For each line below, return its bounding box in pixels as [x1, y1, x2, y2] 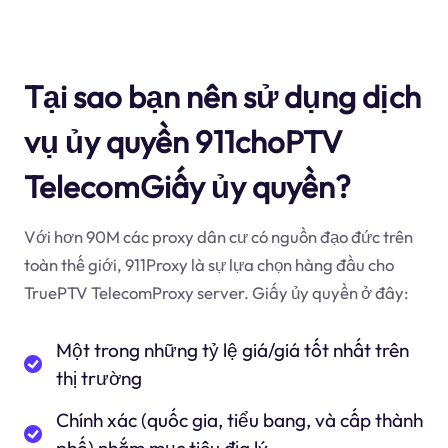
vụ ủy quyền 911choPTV [23, 121, 342, 161]
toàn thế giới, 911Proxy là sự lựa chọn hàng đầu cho [23, 254, 394, 276]
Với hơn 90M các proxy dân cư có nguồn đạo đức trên [23, 226, 413, 248]
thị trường [56, 365, 143, 390]
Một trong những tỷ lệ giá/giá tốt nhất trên [56, 337, 410, 362]
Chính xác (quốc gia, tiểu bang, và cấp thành [56, 408, 424, 433]
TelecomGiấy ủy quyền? [23, 166, 351, 206]
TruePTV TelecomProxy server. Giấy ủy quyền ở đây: [23, 282, 409, 304]
